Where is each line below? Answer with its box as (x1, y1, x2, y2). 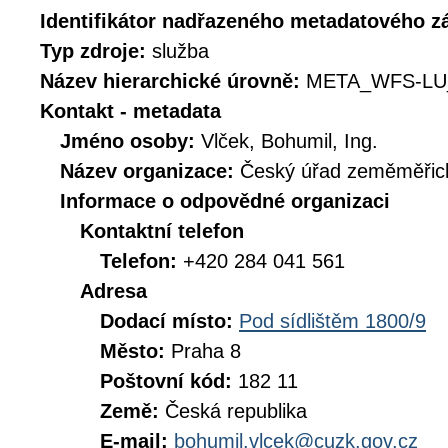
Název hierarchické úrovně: (40, 70, 306, 92)
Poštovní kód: (100, 370, 238, 392)
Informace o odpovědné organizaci (60, 190, 390, 212)
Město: (100, 340, 171, 362)
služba (152, 40, 209, 62)
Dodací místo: (100, 310, 239, 332)
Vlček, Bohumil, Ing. (201, 130, 378, 152)
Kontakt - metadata (40, 100, 221, 122)
